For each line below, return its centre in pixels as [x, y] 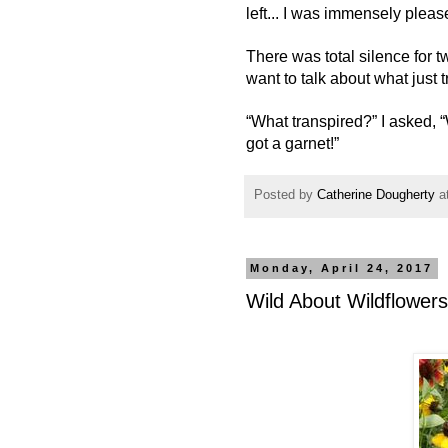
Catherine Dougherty [376, 195]
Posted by [285, 195]
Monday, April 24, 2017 [342, 268]
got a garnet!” [292, 143]
